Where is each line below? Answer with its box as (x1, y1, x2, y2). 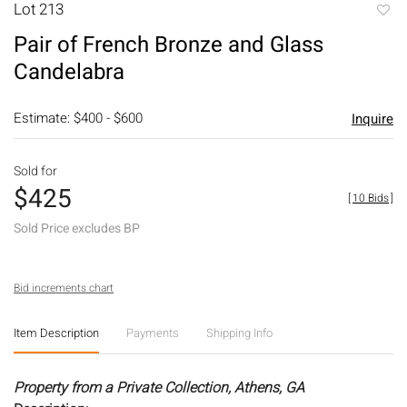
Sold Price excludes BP (14, 218, 140, 238)
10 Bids (352, 189, 389, 206)
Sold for (14, 161, 57, 181)
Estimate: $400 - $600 (14, 107, 143, 128)
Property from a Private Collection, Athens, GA (14, 376, 304, 399)
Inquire (351, 108, 393, 129)
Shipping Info (206, 323, 273, 342)
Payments (126, 323, 179, 342)
